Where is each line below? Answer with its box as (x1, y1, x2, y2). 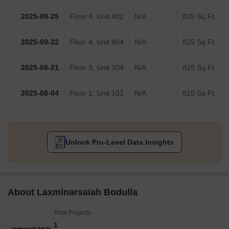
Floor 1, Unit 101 (70, 89, 124, 98)
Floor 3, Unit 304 (70, 63, 124, 72)
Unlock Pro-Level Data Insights (65, 138, 174, 147)
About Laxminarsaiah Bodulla (8, 187, 138, 198)
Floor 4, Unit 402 (70, 12, 124, 21)
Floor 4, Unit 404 (70, 38, 124, 47)
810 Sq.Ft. (182, 89, 216, 98)
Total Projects (54, 209, 91, 217)
